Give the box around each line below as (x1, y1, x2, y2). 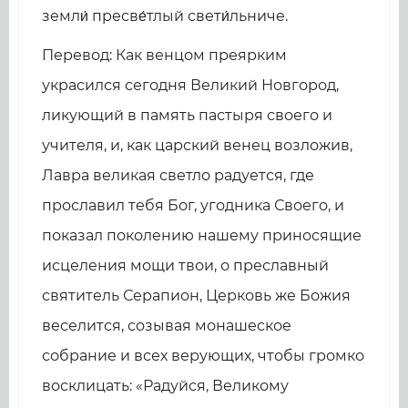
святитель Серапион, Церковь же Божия (42, 287, 351, 305)
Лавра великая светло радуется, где (42, 167, 314, 185)
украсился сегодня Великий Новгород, (42, 76, 339, 95)
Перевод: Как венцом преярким (42, 46, 287, 65)
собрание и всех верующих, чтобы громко (42, 347, 364, 365)
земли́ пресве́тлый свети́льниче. (42, 7, 288, 25)
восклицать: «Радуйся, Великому (42, 377, 289, 395)
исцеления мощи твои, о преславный (42, 257, 329, 275)
